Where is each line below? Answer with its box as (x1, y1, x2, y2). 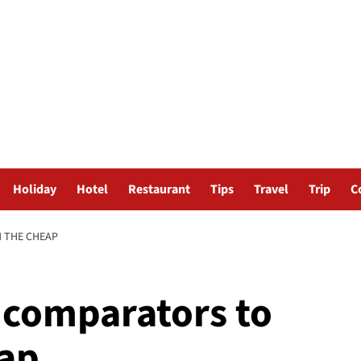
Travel (254, 180, 288, 198)
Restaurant (128, 180, 190, 198)
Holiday (13, 180, 56, 198)
